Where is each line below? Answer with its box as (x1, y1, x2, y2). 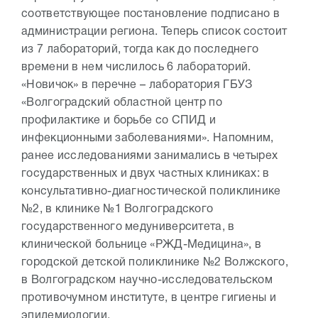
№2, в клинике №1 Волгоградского (21, 204, 214, 215)
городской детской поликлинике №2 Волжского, (21, 258, 288, 268)
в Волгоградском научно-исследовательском (21, 275, 273, 286)
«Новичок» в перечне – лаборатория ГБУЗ (21, 80, 253, 91)
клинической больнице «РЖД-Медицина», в (21, 240, 262, 251)
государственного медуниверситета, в (21, 222, 235, 233)
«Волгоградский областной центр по (21, 98, 222, 109)
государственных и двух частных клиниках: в (21, 169, 270, 180)
